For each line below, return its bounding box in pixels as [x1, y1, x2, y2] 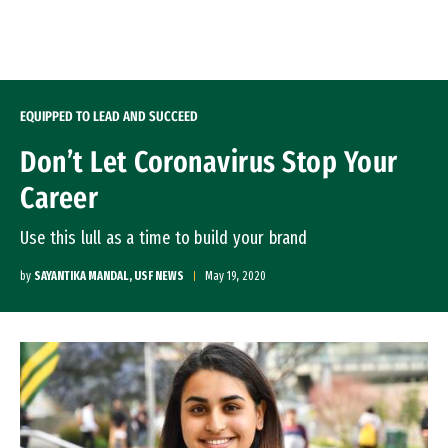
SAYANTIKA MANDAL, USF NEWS [34, 269, 184, 283]
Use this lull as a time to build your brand [20, 227, 308, 249]
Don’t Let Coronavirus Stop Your [20, 144, 398, 180]
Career [20, 180, 98, 216]
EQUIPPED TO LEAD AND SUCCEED [20, 108, 198, 125]
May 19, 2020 [205, 269, 266, 283]
